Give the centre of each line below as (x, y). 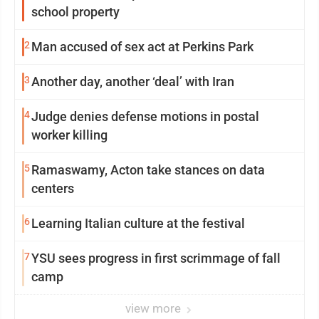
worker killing (69, 135)
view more (155, 309)
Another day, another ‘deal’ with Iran (133, 82)
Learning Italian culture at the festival (184, 224)
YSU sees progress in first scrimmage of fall (156, 258)
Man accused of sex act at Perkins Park (142, 47)
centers (53, 189)
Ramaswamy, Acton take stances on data (148, 170)
